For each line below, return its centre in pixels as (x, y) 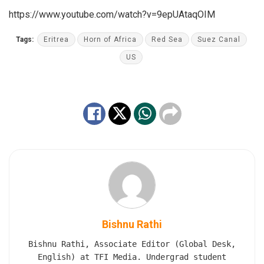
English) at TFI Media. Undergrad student (132, 257)
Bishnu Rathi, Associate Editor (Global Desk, (132, 244)
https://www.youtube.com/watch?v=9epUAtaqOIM (112, 14)
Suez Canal (219, 39)
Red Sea (167, 39)
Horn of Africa (110, 39)
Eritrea (56, 39)
